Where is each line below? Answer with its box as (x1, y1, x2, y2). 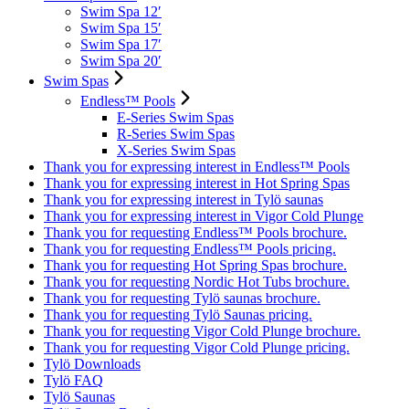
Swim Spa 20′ (80, 53, 162, 68)
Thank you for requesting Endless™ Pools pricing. (44, 241, 336, 257)
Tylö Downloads (44, 356, 141, 372)
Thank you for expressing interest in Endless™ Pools (44, 159, 350, 174)
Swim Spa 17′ (80, 37, 162, 52)
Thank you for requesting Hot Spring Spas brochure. (44, 257, 347, 273)
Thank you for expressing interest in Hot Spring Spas (44, 175, 350, 191)
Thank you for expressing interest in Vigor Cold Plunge (44, 208, 363, 224)
